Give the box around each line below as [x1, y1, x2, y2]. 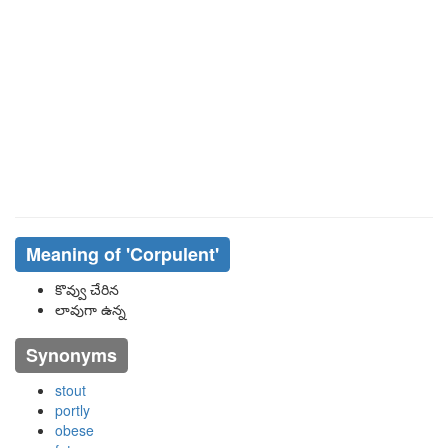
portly [55, 400, 90, 420]
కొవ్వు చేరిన [55, 279, 119, 299]
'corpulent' [125, 241, 219, 267]
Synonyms [25, 342, 117, 368]
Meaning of [25, 241, 126, 267]
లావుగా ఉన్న [55, 299, 126, 319]
